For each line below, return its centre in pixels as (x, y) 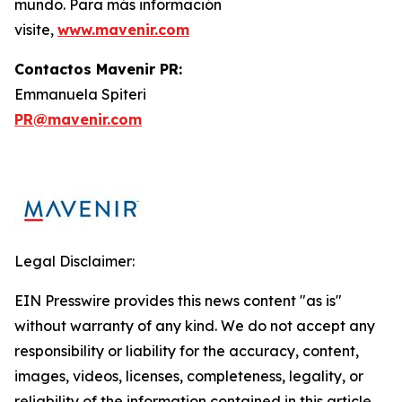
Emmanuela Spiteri (80, 94)
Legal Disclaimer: (74, 261)
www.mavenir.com (123, 30)
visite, (36, 30)
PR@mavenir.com (78, 119)
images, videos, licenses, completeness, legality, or (189, 376)
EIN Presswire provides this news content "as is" (178, 301)
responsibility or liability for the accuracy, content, (187, 351)
